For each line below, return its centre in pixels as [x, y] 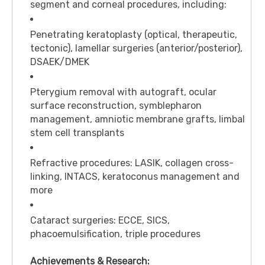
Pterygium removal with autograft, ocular [123, 92]
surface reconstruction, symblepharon [116, 106]
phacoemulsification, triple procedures [115, 234]
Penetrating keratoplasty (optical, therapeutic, [134, 35]
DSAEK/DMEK [60, 62]
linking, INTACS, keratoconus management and [135, 177]
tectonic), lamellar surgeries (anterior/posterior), [136, 49]
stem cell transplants [77, 133]
